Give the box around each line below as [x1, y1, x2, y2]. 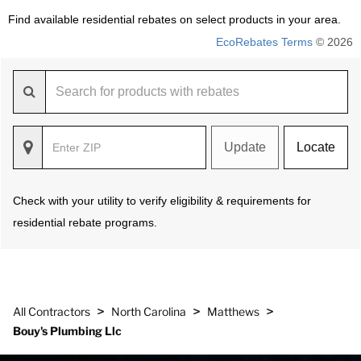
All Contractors [13, 305, 90, 318]
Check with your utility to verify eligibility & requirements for [13, 194, 311, 207]
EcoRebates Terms [216, 35, 313, 48]
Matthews [207, 305, 259, 318]
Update [224, 140, 266, 154]
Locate [297, 140, 335, 154]
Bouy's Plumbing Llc [13, 324, 122, 338]
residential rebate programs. [13, 216, 157, 229]
